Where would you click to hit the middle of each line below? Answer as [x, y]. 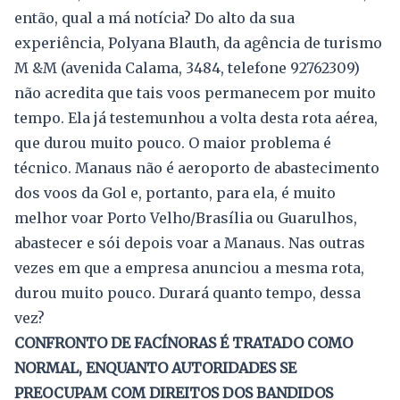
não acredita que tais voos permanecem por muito [195, 93]
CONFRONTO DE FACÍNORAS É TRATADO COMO [183, 343]
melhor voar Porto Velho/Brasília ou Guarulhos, [186, 218]
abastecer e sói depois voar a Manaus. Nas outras [190, 243]
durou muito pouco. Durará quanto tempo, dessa [187, 293]
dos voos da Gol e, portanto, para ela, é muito [175, 193]
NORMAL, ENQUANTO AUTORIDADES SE [155, 368]
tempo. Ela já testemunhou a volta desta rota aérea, [196, 118]
